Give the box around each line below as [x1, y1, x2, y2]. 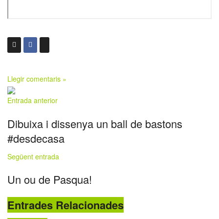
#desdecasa [7, 130, 65, 146]
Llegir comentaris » [7, 73, 66, 84]
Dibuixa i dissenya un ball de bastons [7, 115, 182, 131]
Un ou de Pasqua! [7, 172, 92, 187]
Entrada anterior [7, 95, 58, 105]
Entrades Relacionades [7, 197, 124, 213]
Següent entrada [7, 151, 59, 161]
